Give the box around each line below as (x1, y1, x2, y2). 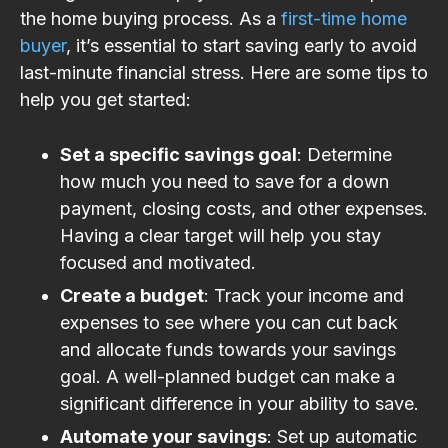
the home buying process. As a (20, 7, 281, 29)
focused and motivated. (60, 251, 256, 273)
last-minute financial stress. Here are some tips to (20, 61, 428, 83)
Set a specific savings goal (60, 143, 297, 165)
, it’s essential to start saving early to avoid (66, 34, 417, 56)
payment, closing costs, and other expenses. (60, 197, 428, 219)
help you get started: (20, 88, 191, 110)
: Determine (297, 143, 392, 165)
